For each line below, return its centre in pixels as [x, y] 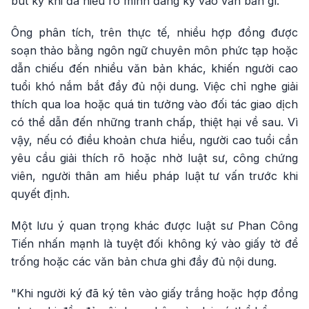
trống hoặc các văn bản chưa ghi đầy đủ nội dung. [144, 261]
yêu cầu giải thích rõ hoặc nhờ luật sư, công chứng [154, 158]
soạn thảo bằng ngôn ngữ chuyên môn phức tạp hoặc [154, 50]
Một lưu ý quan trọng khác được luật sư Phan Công [154, 226]
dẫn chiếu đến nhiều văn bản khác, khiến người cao [154, 68]
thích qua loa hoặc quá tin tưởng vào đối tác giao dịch [154, 104]
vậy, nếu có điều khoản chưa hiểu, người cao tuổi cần [154, 140]
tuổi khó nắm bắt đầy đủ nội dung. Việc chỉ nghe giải [154, 86]
